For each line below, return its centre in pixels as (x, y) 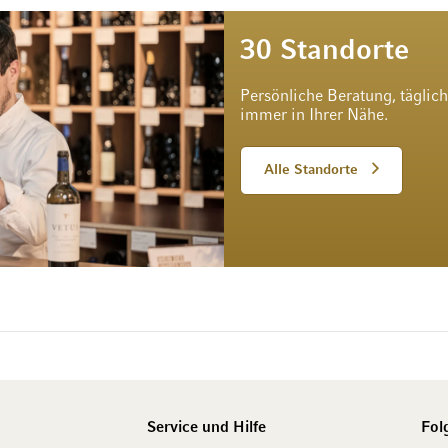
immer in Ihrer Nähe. (314, 116)
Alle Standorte (311, 171)
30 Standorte (324, 52)
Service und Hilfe (206, 427)
